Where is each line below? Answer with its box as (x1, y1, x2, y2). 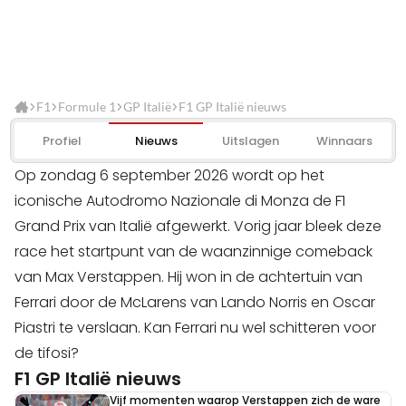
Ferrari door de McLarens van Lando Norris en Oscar (14, 292, 375, 314)
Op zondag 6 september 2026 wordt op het (14, 165, 324, 187)
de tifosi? (14, 343, 79, 364)
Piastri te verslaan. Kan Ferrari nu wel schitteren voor (14, 317, 376, 339)
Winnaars (316, 131, 372, 150)
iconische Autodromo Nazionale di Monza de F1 (14, 190, 345, 212)
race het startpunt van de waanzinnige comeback (14, 241, 372, 263)
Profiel (42, 131, 82, 150)
